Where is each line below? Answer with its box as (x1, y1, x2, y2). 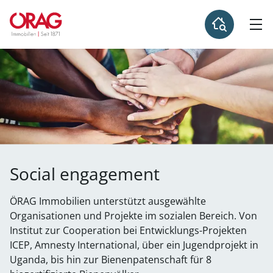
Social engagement (10, 162, 160, 185)
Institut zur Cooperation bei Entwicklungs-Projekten (10, 224, 247, 237)
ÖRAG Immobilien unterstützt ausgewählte (10, 194, 206, 208)
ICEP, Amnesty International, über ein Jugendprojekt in (10, 238, 258, 252)
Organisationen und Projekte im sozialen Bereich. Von (10, 209, 257, 222)
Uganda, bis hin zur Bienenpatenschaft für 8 (10, 253, 211, 266)
